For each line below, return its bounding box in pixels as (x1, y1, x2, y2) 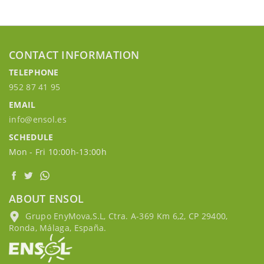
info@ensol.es (9, 114, 67, 125)
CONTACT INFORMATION (9, 48, 140, 62)
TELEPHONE (9, 67, 59, 78)
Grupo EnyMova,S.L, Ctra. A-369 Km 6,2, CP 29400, (23, 210, 228, 222)
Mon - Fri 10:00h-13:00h (9, 146, 107, 157)
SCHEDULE (9, 131, 54, 143)
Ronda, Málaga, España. (9, 222, 107, 233)
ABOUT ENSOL (9, 192, 84, 206)
